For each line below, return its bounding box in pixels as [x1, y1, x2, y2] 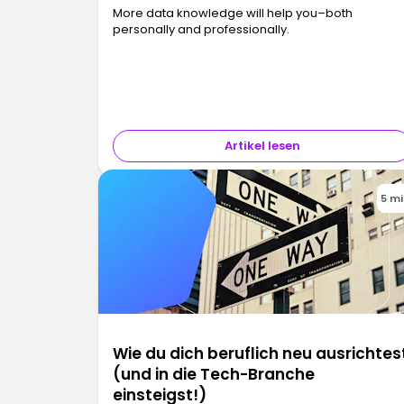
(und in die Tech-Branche [113, 363, 316, 386]
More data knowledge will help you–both [113, 5, 353, 23]
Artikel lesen [224, 137, 300, 155]
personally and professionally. [113, 21, 293, 39]
